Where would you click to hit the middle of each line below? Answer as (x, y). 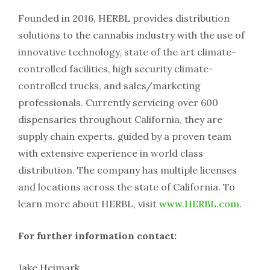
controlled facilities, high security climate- (116, 69)
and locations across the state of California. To (127, 187)
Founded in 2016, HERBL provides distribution (124, 18)
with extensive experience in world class (111, 153)
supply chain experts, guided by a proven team (125, 137)
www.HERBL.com (199, 204)
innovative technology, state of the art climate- (127, 52)
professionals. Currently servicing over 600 (118, 103)
